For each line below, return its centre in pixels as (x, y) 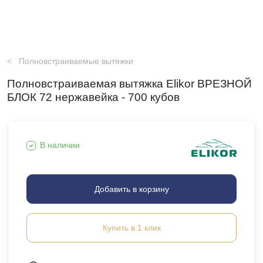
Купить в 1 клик (131, 228)
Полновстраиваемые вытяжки (76, 61)
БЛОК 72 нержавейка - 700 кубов (93, 97)
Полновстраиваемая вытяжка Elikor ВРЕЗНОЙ (129, 84)
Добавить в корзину (131, 189)
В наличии (60, 145)
